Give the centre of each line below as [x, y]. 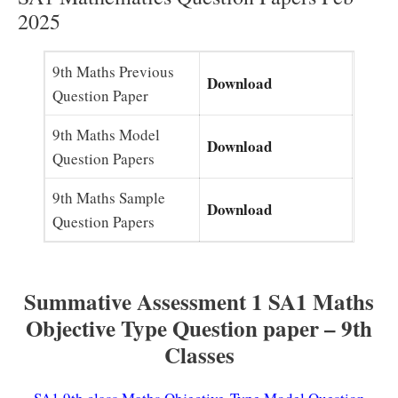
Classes [199, 354]
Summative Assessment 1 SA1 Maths [199, 301]
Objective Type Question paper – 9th [199, 328]
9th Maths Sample [109, 198]
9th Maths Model [107, 135]
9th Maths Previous [114, 72]
